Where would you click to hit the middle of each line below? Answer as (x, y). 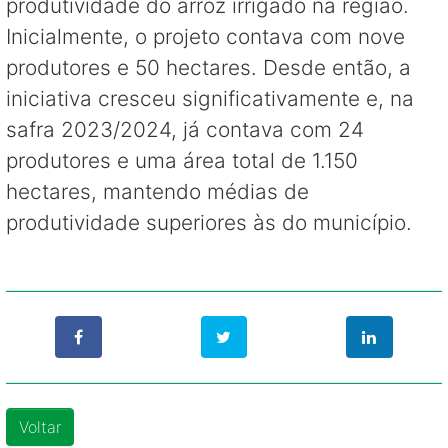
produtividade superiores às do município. (209, 222)
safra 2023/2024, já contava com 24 (185, 129)
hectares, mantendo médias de (157, 191)
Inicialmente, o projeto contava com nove (205, 36)
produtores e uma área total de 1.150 (182, 160)
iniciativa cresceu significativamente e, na (210, 98)
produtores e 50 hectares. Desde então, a (208, 67)
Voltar (40, 426)
